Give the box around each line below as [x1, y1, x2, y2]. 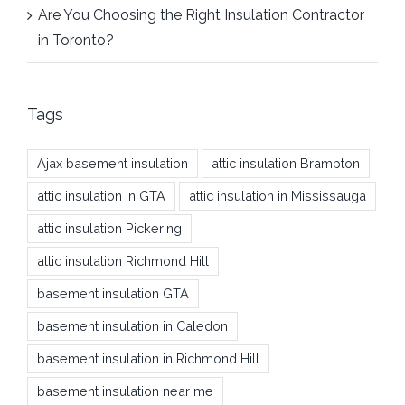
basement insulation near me [37, 382, 213, 399]
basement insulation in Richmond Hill [37, 350, 259, 366]
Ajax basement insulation [37, 155, 188, 171]
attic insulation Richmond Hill [37, 252, 209, 268]
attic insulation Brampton [212, 155, 360, 171]
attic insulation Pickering [37, 220, 182, 236]
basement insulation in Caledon [37, 317, 228, 334]
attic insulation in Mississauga [189, 187, 366, 203]
